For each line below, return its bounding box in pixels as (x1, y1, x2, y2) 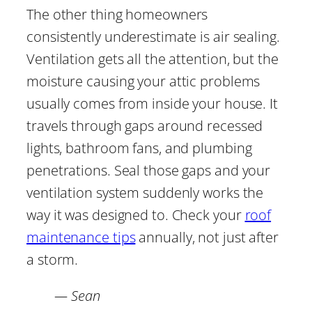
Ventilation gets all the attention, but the (26, 49, 279, 69)
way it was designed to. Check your (26, 205, 245, 225)
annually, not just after (135, 228, 279, 247)
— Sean (54, 286, 100, 306)
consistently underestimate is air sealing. (26, 27, 280, 47)
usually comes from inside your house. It (26, 94, 278, 114)
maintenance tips (26, 228, 136, 247)
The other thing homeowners (26, 5, 208, 24)
